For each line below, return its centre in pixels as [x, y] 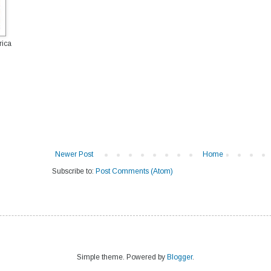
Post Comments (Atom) [134, 171]
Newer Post [74, 155]
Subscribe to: [74, 171]
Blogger [180, 257]
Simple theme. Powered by [122, 257]
